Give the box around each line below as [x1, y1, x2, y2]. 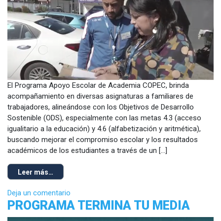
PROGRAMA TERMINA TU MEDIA [7, 198, 190, 213]
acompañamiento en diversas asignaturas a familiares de [7, 91, 193, 101]
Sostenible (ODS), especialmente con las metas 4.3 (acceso [7, 113, 201, 122]
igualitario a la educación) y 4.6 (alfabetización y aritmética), [7, 124, 201, 133]
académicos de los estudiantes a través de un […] [7, 146, 167, 155]
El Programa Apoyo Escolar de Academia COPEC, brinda [7, 80, 189, 90]
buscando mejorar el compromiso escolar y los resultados [7, 135, 198, 144]
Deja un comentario [7, 188, 71, 197]
